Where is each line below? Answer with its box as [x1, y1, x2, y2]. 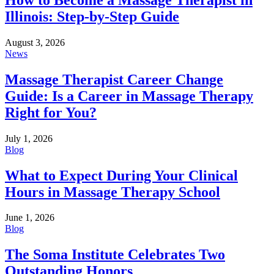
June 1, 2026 [5, 212, 54, 223]
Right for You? [5, 104, 97, 120]
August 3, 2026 [5, 37, 65, 48]
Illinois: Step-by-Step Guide [5, 8, 179, 24]
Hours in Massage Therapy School [5, 183, 220, 200]
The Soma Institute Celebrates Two [5, 246, 225, 263]
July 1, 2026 [5, 133, 53, 144]
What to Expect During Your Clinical [5, 167, 238, 183]
